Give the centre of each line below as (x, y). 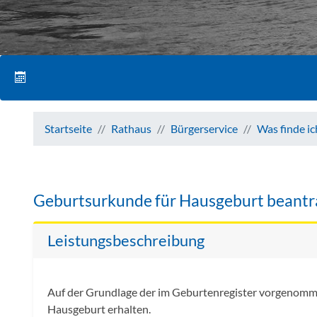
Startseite (68, 129)
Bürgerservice (204, 129)
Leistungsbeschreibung (126, 241)
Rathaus (131, 129)
